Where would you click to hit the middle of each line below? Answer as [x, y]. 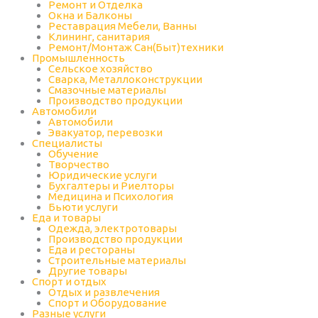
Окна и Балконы [90, 15]
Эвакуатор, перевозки [105, 132]
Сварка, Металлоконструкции [125, 79]
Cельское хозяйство [100, 68]
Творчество [78, 164]
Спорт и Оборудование [107, 303]
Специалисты [67, 143]
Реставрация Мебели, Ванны [122, 26]
